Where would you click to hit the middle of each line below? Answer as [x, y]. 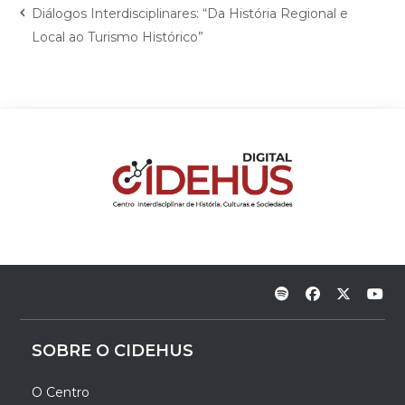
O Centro [61, 392]
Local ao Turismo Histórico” [118, 38]
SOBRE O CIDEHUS [113, 350]
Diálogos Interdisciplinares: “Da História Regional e [190, 14]
